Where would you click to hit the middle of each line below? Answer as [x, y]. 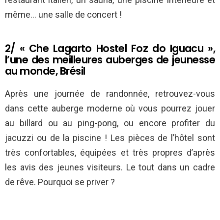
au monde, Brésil [45, 71]
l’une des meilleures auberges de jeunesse [110, 60]
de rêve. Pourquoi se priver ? [60, 182]
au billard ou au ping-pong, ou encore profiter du [110, 123]
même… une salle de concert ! [63, 15]
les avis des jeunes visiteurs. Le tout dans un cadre [110, 167]
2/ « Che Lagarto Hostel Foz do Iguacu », [110, 49]
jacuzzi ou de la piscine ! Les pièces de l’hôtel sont [110, 138]
